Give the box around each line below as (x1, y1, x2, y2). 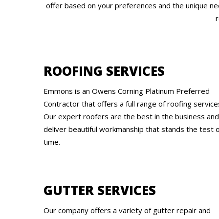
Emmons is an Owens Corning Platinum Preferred (44, 86, 210, 96)
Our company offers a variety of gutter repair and (44, 205, 211, 215)
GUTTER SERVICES (44, 181, 156, 199)
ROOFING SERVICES (44, 62, 165, 80)
